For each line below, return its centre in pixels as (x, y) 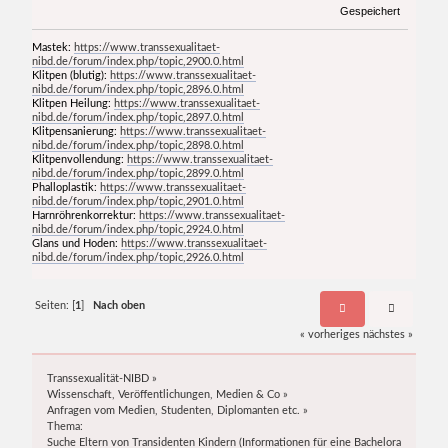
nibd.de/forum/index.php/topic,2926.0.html (138, 257)
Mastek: (53, 47)
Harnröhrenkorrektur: (86, 215)
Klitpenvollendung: (80, 159)
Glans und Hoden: (77, 243)
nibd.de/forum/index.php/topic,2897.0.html (138, 117)
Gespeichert (368, 10)
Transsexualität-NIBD (98, 379)
